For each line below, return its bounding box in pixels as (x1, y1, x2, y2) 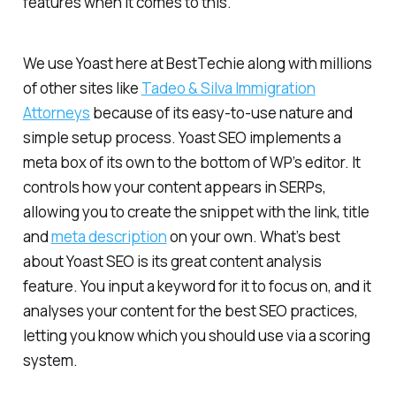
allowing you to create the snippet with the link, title (22, 201, 369, 222)
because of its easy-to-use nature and (89, 102, 353, 123)
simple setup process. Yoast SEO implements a (22, 126, 341, 148)
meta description (50, 225, 167, 247)
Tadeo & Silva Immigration (141, 77, 316, 98)
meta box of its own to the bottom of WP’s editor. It (22, 151, 361, 172)
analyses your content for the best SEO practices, (22, 300, 358, 321)
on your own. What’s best (166, 225, 340, 247)
